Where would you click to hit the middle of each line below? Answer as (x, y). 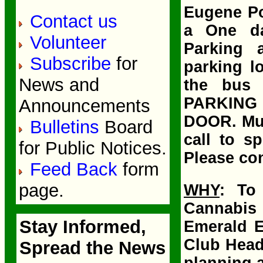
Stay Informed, (82, 227)
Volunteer (65, 43)
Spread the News (92, 248)
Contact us (71, 21)
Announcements (85, 106)
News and (59, 85)
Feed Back (74, 169)
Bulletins (65, 127)
